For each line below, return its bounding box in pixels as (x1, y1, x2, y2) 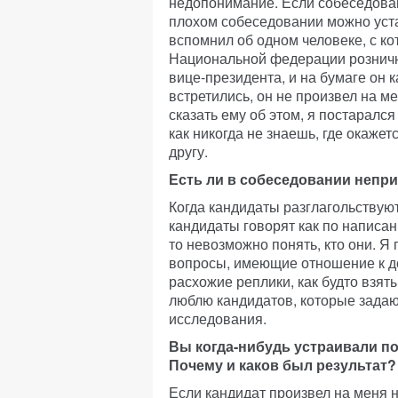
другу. (169, 141, 208, 162)
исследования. (169, 308, 267, 329)
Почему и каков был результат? (169, 354, 396, 375)
